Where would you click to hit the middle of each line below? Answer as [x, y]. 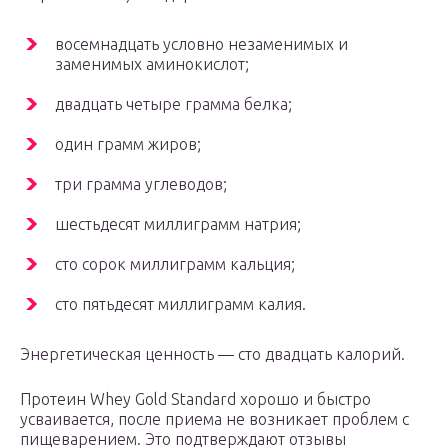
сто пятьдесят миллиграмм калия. [180, 304]
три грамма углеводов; [141, 184]
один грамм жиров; [128, 144]
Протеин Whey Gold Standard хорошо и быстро [195, 399]
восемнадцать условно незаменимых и [201, 44]
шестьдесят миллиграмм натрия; [178, 224]
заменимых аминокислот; [152, 64]
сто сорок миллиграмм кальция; [175, 264]
